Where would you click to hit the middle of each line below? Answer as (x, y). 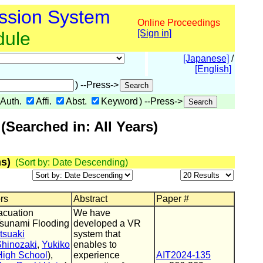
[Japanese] (206, 58)
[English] (213, 69)
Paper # (173, 199)
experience (97, 255)
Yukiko (56, 245)
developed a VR (107, 223)
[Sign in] (154, 33)
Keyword (119, 101)
